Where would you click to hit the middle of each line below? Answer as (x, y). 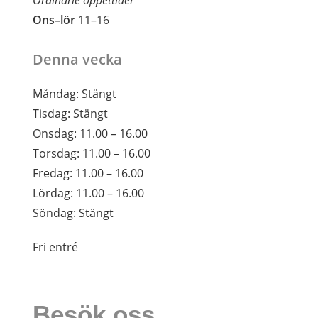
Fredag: (53, 173)
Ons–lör (54, 20)
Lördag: (53, 193)
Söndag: (55, 213)
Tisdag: (52, 113)
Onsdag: (55, 133)
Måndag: (56, 93)
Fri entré (56, 247)
